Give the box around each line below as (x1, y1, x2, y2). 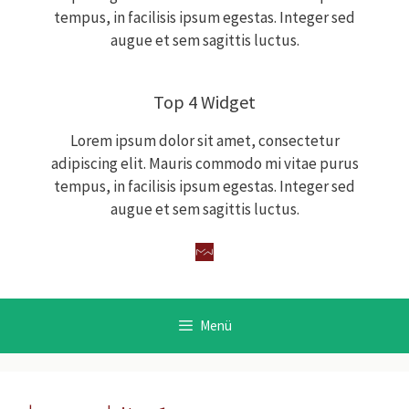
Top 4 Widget (153, 90, 256, 113)
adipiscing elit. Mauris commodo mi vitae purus (50, 153, 359, 173)
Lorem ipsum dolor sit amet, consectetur (69, 131, 340, 151)
